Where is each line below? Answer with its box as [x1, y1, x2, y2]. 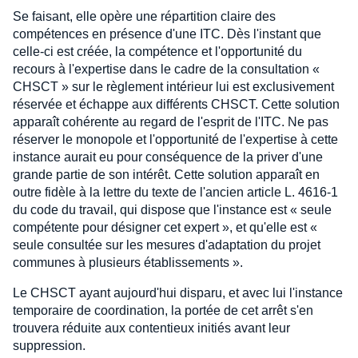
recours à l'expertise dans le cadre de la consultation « [13, 62, 320, 76]
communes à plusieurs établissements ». [13, 256, 243, 269]
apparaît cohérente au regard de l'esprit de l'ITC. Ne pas [13, 115, 328, 129]
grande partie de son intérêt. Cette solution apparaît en [13, 168, 320, 181]
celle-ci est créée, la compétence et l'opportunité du [13, 45, 302, 58]
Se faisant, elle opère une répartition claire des [13, 10, 276, 23]
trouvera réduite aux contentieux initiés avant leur [13, 321, 290, 335]
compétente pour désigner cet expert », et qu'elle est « [13, 221, 317, 234]
